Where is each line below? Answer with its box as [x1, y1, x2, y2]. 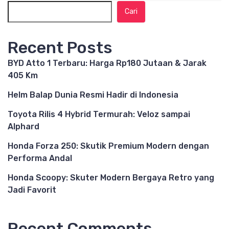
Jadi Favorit [8, 185, 56, 195]
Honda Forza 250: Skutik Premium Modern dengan [8, 141, 209, 151]
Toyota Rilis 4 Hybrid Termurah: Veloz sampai [8, 109, 190, 119]
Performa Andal [8, 153, 72, 163]
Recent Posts [8, 38, 112, 57]
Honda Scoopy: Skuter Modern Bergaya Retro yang [8, 173, 214, 182]
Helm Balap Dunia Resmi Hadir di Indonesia [8, 90, 178, 100]
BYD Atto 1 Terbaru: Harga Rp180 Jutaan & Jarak [8, 58, 207, 68]
